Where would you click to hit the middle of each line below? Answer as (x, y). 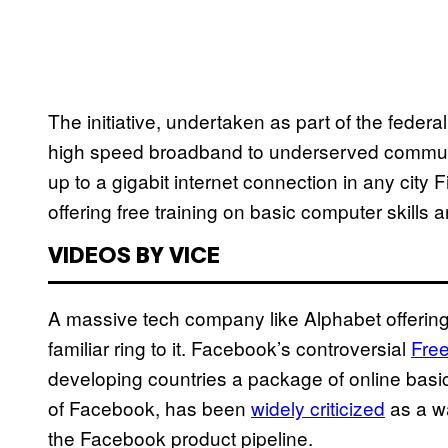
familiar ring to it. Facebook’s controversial (229, 348)
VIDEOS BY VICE (134, 257)
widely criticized (318, 408)
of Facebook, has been (149, 408)
